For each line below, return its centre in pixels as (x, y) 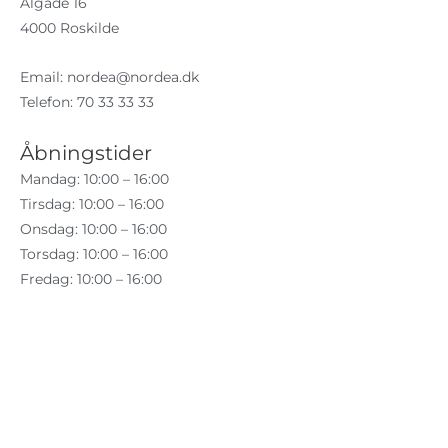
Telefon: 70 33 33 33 (87, 102)
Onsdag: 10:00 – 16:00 (93, 229)
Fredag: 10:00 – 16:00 (91, 279)
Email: (43, 77)
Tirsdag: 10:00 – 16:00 (92, 204)
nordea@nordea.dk (133, 77)
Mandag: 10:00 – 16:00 (94, 179)
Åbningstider (86, 153)
